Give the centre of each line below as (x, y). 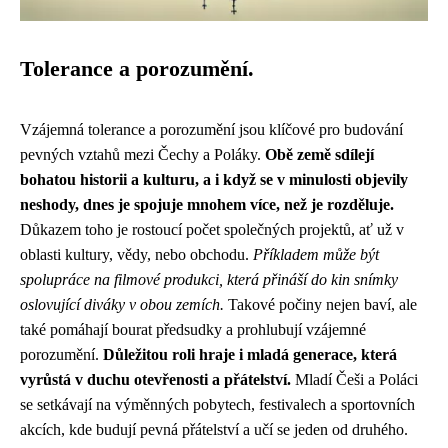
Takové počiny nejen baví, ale (320, 304)
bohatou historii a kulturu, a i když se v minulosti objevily (214, 179)
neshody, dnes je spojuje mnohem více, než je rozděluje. (207, 204)
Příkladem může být (316, 254)
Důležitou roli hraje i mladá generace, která (250, 354)
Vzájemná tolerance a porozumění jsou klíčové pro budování (211, 129)
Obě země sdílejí (319, 154)
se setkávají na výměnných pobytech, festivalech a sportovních (217, 404)
